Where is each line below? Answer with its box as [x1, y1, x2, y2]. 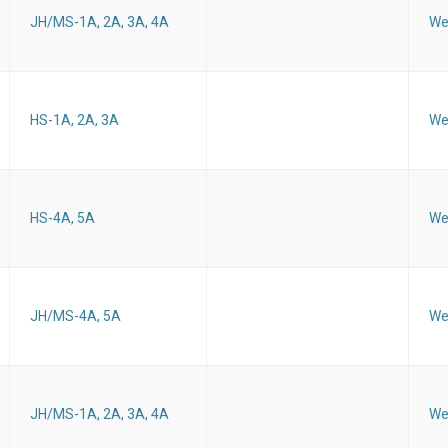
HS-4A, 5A [30, 210, 95, 227]
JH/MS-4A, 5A [30, 308, 121, 325]
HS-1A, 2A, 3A [30, 112, 119, 129]
